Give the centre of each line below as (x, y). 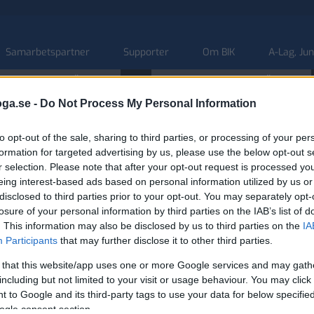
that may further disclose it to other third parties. (165, 241)
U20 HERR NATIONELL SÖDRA (231, 80)
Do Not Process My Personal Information (148, 104)
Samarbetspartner (48, 52)
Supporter (146, 52)
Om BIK (219, 52)
